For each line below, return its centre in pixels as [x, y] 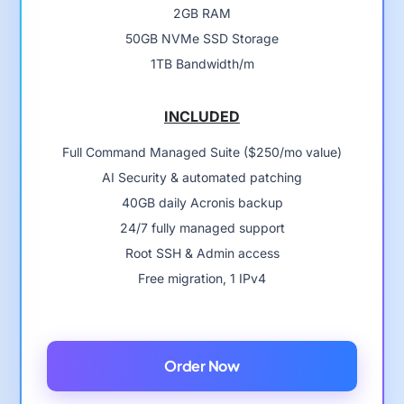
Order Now [202, 365]
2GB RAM [202, 13]
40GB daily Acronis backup [202, 202]
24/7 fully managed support [202, 227]
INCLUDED [202, 116]
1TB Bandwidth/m [202, 63]
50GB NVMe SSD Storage [202, 38]
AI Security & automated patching [202, 177]
